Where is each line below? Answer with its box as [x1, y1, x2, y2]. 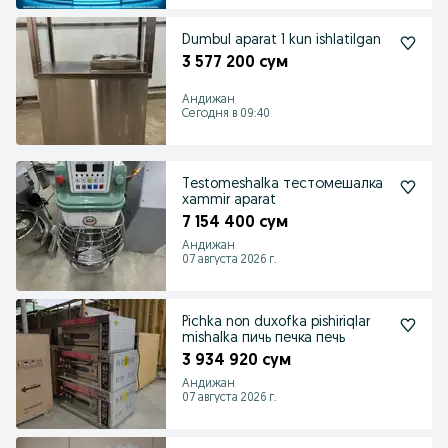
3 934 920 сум [182, 353, 291, 369]
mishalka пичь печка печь [182, 331, 345, 346]
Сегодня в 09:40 [182, 108, 270, 120]
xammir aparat [182, 193, 276, 208]
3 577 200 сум [182, 55, 288, 71]
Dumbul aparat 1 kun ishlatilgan [182, 33, 381, 48]
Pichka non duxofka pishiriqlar [182, 315, 370, 330]
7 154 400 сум [182, 215, 288, 231]
